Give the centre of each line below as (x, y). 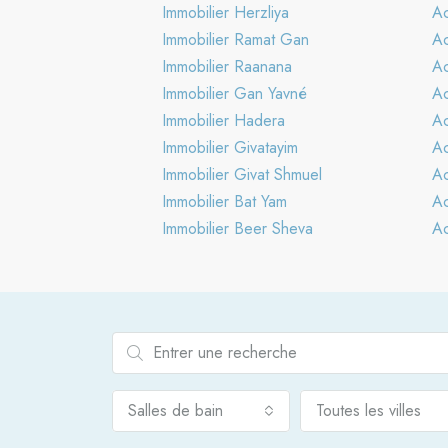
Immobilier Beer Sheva (237, 228)
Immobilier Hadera (223, 120)
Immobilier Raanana (227, 66)
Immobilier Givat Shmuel (242, 174)
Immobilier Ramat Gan (235, 39)
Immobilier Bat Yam (224, 201)
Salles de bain (175, 410)
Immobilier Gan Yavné (234, 93)
